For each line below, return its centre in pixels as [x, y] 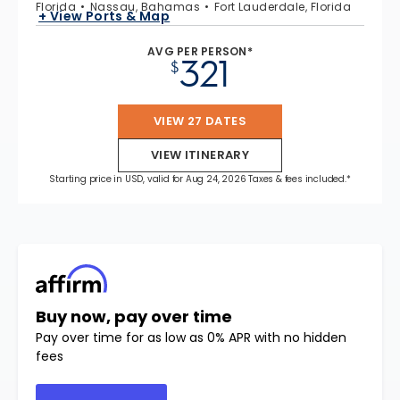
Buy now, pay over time [134, 317]
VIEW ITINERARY [200, 155]
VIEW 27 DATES [200, 121]
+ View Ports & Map [104, 16]
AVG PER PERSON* [200, 52]
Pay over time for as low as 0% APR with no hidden [191, 338]
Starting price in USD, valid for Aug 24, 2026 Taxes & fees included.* [200, 179]
